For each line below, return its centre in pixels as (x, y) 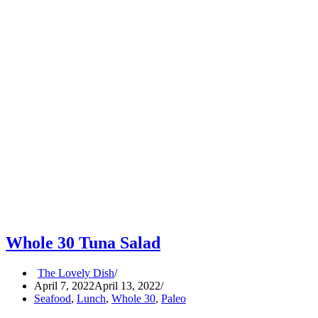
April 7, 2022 (64, 286)
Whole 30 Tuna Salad (83, 243)
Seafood (53, 299)
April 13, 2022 (127, 286)
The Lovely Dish (76, 273)
